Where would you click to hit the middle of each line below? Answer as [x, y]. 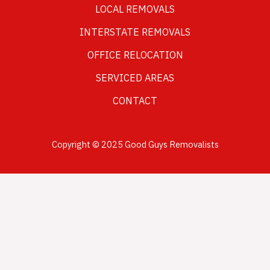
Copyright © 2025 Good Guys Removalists [135, 145]
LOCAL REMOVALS [135, 10]
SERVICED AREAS [135, 78]
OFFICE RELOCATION [135, 55]
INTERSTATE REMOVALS [135, 33]
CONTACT [135, 101]
